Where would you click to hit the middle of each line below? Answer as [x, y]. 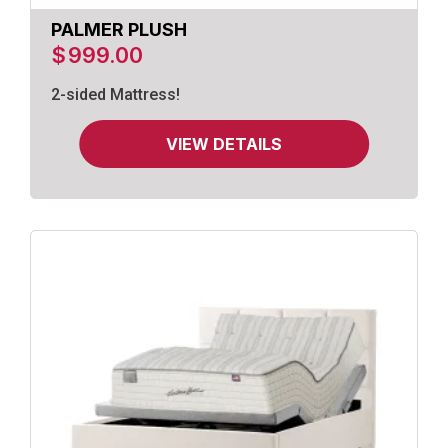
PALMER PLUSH [119, 30]
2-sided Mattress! [115, 95]
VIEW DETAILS [224, 144]
